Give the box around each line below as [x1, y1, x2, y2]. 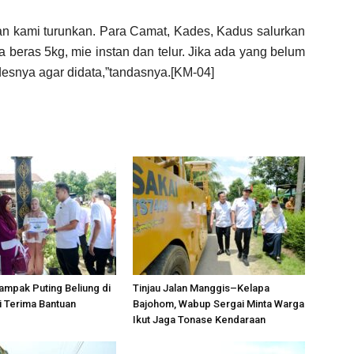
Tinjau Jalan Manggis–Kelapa [133, 281, 269, 294]
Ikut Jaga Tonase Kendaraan [133, 313, 265, 326]
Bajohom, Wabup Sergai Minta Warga [133, 297, 304, 310]
